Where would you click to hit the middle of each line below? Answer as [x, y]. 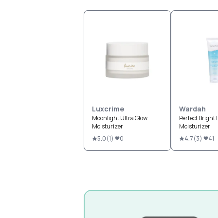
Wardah [192, 109]
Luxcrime [108, 109]
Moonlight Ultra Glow [120, 118]
